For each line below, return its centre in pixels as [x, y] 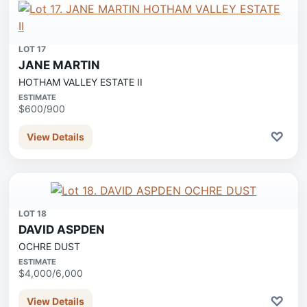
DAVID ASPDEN [62, 230]
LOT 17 [32, 49]
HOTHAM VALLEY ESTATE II [81, 82]
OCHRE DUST [49, 246]
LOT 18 [33, 213]
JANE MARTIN [59, 65]
